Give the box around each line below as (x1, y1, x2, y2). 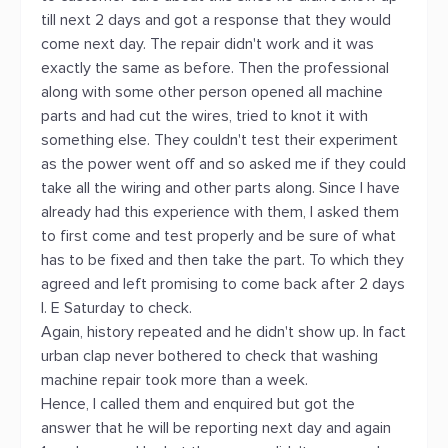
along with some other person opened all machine (41, 82, 383, 102)
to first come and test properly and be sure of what (41, 226, 396, 246)
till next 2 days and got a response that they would (41, 10, 391, 30)
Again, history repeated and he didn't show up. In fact (41, 322, 406, 342)
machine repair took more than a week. (41, 370, 308, 390)
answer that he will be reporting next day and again (41, 418, 391, 438)
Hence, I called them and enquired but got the (41, 394, 355, 414)
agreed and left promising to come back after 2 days (41, 274, 405, 294)
